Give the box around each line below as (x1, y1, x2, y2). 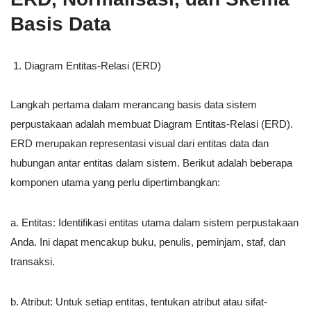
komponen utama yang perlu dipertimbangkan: (10, 176, 220, 189)
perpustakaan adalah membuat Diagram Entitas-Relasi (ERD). (10, 118, 293, 131)
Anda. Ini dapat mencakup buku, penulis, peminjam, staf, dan (10, 236, 285, 249)
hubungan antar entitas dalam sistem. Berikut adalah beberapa (10, 157, 292, 169)
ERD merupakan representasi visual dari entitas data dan (10, 137, 269, 150)
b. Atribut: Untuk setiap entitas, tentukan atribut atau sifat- (10, 296, 267, 308)
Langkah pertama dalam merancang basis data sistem (10, 99, 257, 111)
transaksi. (10, 255, 55, 268)
